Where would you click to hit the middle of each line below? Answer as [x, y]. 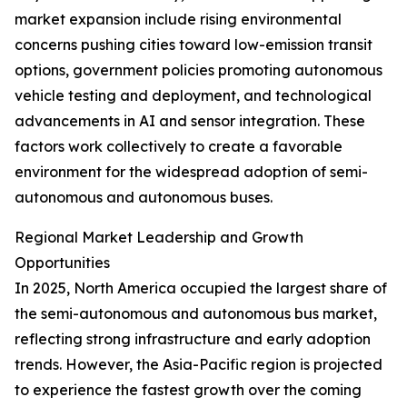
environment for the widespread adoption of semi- [191, 172]
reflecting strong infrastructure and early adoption [193, 339]
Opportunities [62, 263]
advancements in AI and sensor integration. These [190, 121]
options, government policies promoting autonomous [199, 70]
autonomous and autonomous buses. [144, 198]
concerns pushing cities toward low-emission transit [194, 45]
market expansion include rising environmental [178, 20]
